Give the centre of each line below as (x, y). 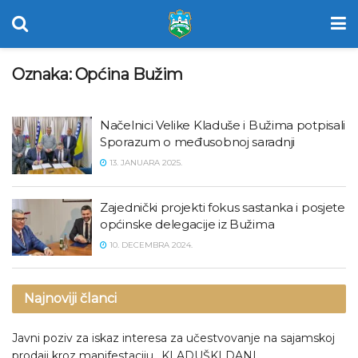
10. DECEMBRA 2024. (150, 245)
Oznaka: (44, 74)
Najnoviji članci (70, 298)
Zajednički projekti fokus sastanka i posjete (223, 207)
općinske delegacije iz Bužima (187, 224)
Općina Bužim (129, 74)
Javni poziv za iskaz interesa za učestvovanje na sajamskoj (173, 338)
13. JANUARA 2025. (145, 163)
